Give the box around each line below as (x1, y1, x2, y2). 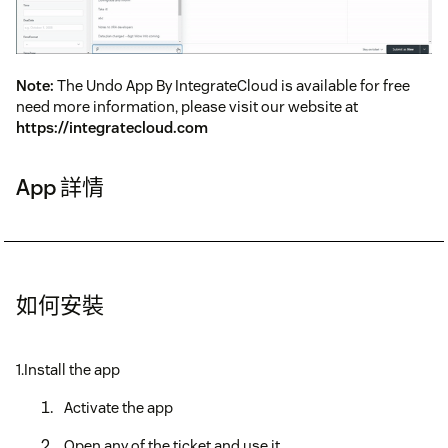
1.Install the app (16, 359, 120, 379)
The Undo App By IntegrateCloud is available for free (54, 75, 410, 95)
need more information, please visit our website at (16, 96, 358, 116)
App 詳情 (16, 172, 104, 201)
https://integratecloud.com (16, 117, 208, 137)
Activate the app (64, 397, 173, 417)
